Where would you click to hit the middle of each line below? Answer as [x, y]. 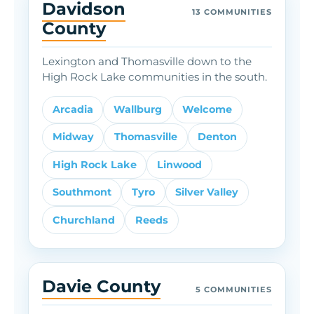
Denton [218, 137]
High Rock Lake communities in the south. [155, 76]
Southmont [82, 192]
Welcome [207, 109]
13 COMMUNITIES [232, 12]
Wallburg [137, 109]
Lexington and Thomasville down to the [147, 61]
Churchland [83, 220]
